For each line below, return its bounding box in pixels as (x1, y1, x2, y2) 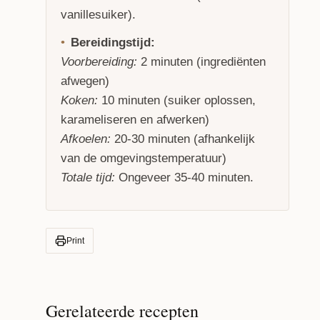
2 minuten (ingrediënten (137, 55, 266, 69)
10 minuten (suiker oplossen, (98, 94, 256, 107)
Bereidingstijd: (71, 36, 155, 49)
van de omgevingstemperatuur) (61, 151, 226, 165)
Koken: (61, 94, 98, 107)
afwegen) (61, 74, 109, 88)
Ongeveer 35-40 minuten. (115, 171, 254, 184)
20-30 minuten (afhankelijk (114, 132, 255, 146)
